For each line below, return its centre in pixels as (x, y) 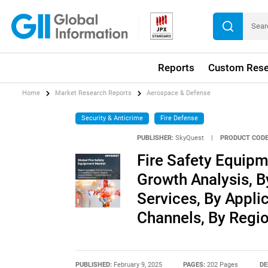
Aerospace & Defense (179, 93)
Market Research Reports (94, 93)
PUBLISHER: (155, 138)
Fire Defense (179, 118)
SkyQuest (189, 138)
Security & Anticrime (112, 118)
